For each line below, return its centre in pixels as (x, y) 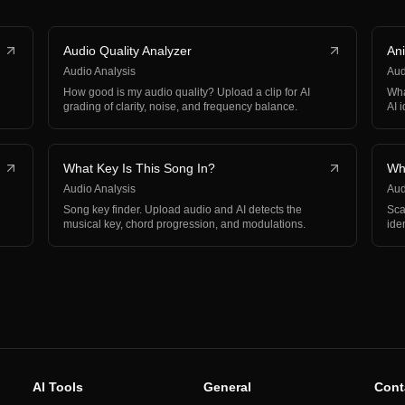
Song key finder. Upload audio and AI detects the (183, 210)
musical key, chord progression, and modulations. (185, 224)
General (227, 387)
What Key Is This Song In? (140, 168)
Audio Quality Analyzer (128, 51)
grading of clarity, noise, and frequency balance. (181, 107)
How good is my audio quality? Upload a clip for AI (187, 92)
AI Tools (58, 387)
